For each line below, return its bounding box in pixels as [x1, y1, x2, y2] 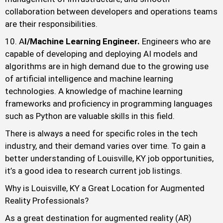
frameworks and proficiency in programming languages [5, 99, 213, 109]
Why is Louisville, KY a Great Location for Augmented [5, 183, 205, 194]
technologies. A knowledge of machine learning [5, 86, 183, 97]
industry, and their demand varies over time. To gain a [5, 141, 206, 151]
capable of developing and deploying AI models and [5, 49, 198, 59]
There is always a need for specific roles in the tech [5, 128, 198, 139]
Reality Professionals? [5, 196, 89, 206]
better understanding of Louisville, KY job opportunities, [5, 153, 214, 164]
